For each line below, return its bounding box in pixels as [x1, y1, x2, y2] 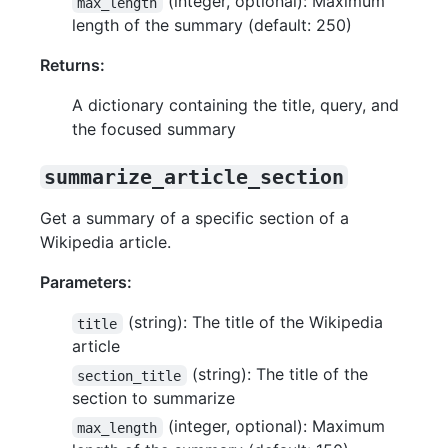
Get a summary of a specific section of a [40, 208, 349, 229]
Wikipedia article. [40, 232, 171, 253]
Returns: [40, 55, 105, 76]
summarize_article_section [44, 165, 344, 190]
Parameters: [40, 272, 132, 293]
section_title [77, 367, 182, 384]
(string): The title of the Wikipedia [122, 312, 388, 333]
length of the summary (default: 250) [72, 15, 352, 36]
